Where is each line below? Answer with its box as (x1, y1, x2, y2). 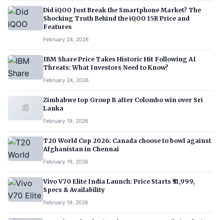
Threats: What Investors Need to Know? (43, 63, 168, 71)
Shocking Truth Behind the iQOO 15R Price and (43, 14, 190, 22)
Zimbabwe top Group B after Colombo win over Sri (43, 96, 203, 104)
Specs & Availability (43, 186, 105, 193)
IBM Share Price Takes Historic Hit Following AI (43, 55, 196, 63)
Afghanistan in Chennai (43, 145, 119, 153)
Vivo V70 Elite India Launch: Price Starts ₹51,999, (43, 177, 195, 185)
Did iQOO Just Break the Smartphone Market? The (43, 6, 201, 14)
